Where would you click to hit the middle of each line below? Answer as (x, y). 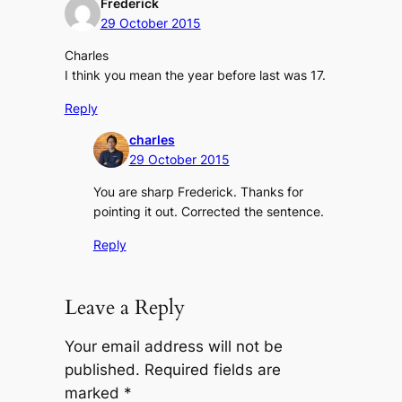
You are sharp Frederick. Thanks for (198, 192)
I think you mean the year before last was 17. (195, 75)
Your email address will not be (173, 347)
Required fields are (212, 370)
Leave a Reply (124, 308)
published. (102, 370)
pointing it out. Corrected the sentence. (208, 212)
